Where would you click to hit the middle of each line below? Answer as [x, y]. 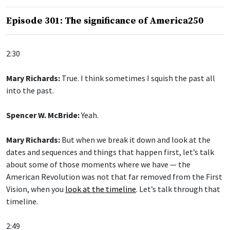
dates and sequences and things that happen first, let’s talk [110, 152]
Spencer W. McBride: [43, 115]
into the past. [30, 91]
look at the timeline [101, 189]
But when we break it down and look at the [135, 140]
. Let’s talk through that [178, 189]
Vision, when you [36, 189]
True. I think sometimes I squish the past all [138, 78]
